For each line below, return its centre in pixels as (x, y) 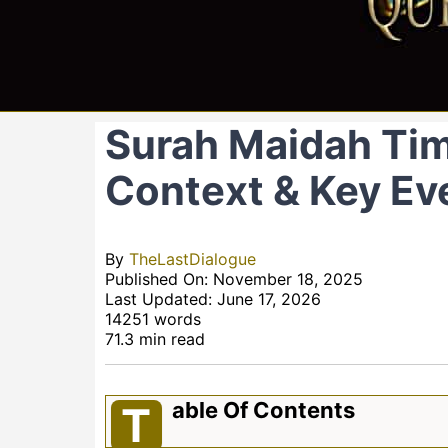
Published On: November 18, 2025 (233, 279)
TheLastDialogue (192, 259)
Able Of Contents (263, 410)
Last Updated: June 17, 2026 (212, 299)
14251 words (152, 319)
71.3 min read (154, 339)
